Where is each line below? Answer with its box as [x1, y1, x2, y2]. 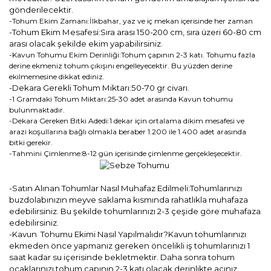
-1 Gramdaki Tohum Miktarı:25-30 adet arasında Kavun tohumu [9, 94, 233, 103]
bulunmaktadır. [9, 105, 65, 114]
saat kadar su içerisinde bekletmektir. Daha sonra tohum [9, 252, 235, 262]
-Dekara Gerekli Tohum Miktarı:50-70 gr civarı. [9, 82, 189, 93]
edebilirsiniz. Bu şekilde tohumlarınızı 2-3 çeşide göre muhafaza [9, 206, 261, 216]
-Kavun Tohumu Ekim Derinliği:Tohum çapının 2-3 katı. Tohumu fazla [9, 50, 255, 59]
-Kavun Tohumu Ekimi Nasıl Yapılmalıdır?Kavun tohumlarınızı [9, 229, 246, 239]
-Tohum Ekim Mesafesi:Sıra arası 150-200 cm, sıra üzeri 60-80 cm [9, 27, 261, 37]
